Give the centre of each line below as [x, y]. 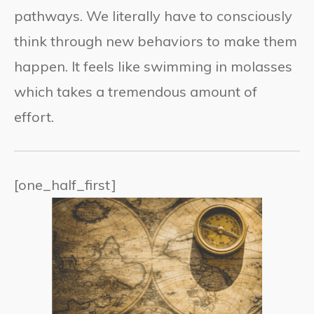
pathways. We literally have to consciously [153, 15]
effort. [34, 116]
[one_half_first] [65, 184]
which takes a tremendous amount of [136, 91]
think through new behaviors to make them [156, 41]
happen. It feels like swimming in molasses [153, 66]
